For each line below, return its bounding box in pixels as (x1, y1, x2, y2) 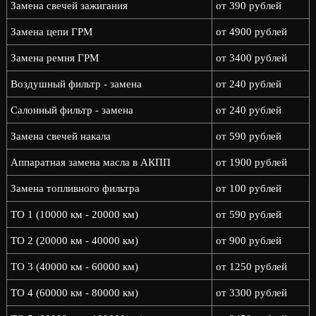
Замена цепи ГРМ (10, 26, 92, 37)
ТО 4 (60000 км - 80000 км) (10, 287, 138, 298)
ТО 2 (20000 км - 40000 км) (10, 235, 138, 246)
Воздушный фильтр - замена (10, 78, 142, 90)
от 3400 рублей (215, 52, 287, 63)
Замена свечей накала (10, 130, 111, 142)
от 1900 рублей (215, 157, 287, 168)
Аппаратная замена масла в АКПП (10, 157, 171, 168)
